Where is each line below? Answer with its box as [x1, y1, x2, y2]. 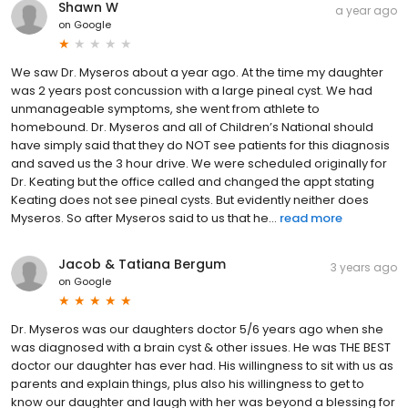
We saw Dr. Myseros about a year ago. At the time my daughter [11, 63, 383, 81]
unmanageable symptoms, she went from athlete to [11, 99, 320, 117]
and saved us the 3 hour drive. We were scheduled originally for [11, 154, 387, 172]
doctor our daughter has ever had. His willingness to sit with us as [11, 356, 393, 374]
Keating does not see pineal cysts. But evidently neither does [11, 190, 369, 209]
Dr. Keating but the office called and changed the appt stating [11, 172, 374, 190]
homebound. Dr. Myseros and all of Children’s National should [11, 117, 373, 136]
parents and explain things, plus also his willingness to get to [11, 374, 364, 393]
